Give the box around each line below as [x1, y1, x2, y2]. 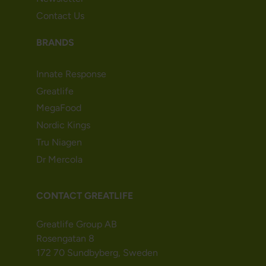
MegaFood [36, 102, 81, 114]
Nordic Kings [36, 119, 90, 131]
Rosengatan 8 [36, 232, 94, 244]
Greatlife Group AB [36, 218, 117, 230]
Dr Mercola [36, 153, 83, 165]
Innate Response [36, 68, 106, 80]
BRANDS [36, 36, 74, 48]
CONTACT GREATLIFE [36, 189, 133, 201]
